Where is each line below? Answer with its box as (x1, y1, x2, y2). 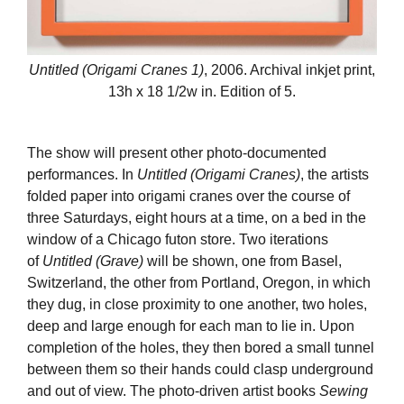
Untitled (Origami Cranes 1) (29, 62, 204, 78)
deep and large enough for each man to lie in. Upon (27, 318, 354, 335)
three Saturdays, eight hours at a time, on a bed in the (27, 210, 366, 226)
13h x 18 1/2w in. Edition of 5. (108, 84, 296, 100)
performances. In (27, 167, 137, 183)
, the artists (300, 167, 369, 183)
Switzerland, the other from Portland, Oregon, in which (27, 275, 371, 291)
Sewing (319, 383, 368, 399)
